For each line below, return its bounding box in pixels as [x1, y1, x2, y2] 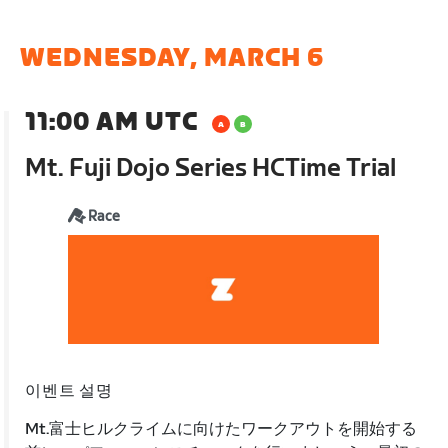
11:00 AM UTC [25, 108, 199, 137]
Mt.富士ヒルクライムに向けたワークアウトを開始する [25, 419, 418, 439]
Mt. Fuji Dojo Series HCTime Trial [25, 154, 397, 183]
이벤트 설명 [25, 381, 113, 401]
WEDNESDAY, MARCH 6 [20, 44, 326, 73]
